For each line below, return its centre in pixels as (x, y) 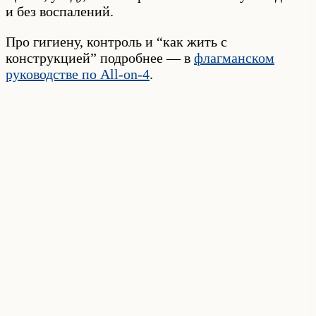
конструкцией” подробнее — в (100, 57)
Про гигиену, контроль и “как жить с (116, 41)
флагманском (234, 57)
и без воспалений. (60, 11)
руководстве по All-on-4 (78, 74)
